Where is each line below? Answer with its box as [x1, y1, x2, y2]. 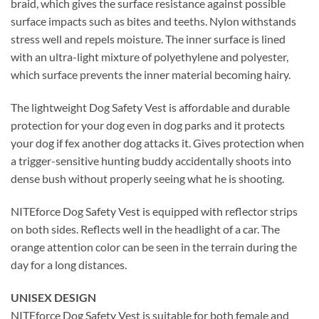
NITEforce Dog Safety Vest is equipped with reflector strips [11, 204, 298, 219]
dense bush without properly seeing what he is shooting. [11, 172, 284, 186]
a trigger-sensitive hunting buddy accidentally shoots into [11, 154, 291, 168]
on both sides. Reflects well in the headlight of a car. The [11, 222, 280, 236]
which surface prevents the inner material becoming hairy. [11, 68, 291, 82]
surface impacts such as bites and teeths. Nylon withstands [11, 14, 296, 28]
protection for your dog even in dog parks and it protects [11, 118, 285, 132]
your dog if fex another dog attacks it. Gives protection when [11, 136, 304, 150]
